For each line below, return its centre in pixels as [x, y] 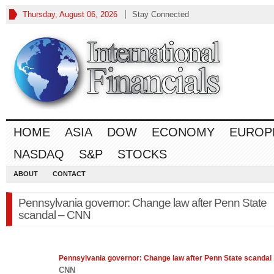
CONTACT [69, 174]
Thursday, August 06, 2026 [70, 14]
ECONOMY [183, 132]
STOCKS [142, 154]
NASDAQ [39, 154]
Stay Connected [161, 14]
